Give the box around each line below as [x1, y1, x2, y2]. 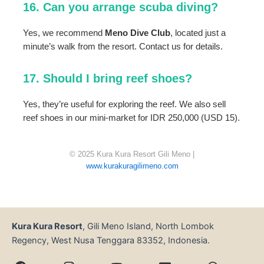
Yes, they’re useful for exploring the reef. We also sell [23, 100, 226, 110]
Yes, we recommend [23, 28, 105, 38]
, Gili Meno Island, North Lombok [82, 221, 214, 232]
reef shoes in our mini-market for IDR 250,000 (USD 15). [23, 113, 240, 123]
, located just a [170, 28, 226, 38]
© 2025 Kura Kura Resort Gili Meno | [70, 150, 194, 159]
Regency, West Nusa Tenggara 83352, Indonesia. [12, 235, 210, 246]
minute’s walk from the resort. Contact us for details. [23, 41, 223, 51]
